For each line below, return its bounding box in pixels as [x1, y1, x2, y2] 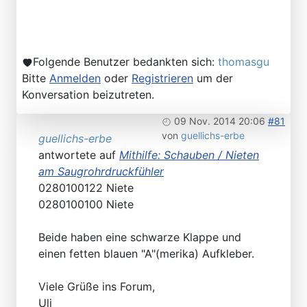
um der [193, 71, 233, 86]
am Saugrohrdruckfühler [38, 164, 164, 179]
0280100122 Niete [38, 181, 134, 195]
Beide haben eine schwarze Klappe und [38, 230, 241, 245]
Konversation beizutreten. [22, 88, 154, 102]
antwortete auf [38, 148, 119, 162]
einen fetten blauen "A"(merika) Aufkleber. [38, 247, 254, 261]
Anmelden [49, 71, 101, 86]
